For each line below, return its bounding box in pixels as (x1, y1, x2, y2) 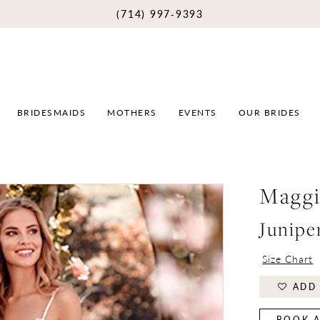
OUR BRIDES (238, 106, 301, 119)
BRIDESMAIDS (16, 106, 86, 119)
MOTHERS (107, 106, 157, 119)
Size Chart (262, 251, 314, 266)
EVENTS (178, 106, 217, 119)
